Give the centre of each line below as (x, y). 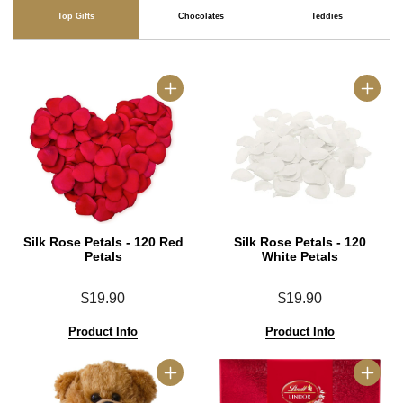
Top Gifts (76, 17)
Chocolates (201, 17)
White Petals (300, 257)
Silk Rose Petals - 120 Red (103, 242)
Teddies (327, 17)
